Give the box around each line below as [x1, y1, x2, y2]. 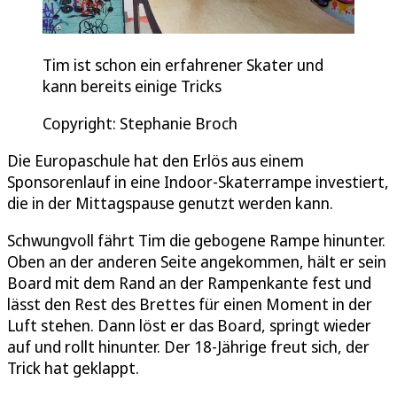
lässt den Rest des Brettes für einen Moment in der [7, 293, 372, 315]
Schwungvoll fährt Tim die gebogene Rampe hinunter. [7, 230, 385, 252]
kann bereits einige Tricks [43, 75, 222, 97]
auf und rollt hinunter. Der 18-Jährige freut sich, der [7, 336, 370, 358]
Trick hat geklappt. [7, 357, 139, 379]
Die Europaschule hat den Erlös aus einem [7, 150, 304, 172]
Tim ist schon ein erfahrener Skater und [43, 54, 323, 76]
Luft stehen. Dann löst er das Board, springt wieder [7, 315, 371, 337]
